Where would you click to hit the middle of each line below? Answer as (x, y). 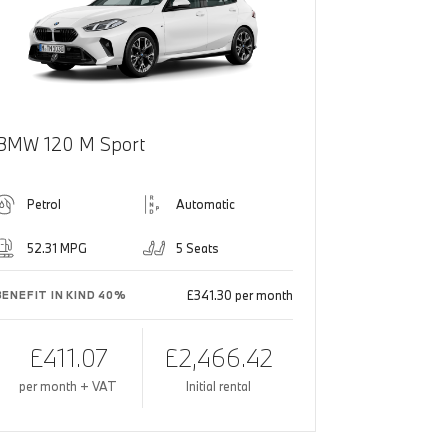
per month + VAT (68, 386)
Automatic (206, 204)
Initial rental (218, 386)
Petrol (43, 204)
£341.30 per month (239, 295)
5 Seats (198, 248)
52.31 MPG (56, 248)
